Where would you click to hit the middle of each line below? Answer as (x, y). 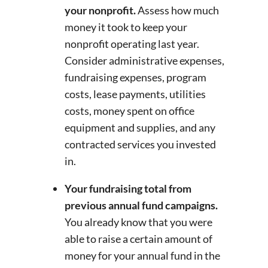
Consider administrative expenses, (144, 61)
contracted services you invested (140, 144)
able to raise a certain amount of (138, 239)
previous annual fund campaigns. (141, 205)
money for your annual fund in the (142, 256)
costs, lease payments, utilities (135, 94)
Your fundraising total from (128, 189)
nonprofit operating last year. (132, 44)
